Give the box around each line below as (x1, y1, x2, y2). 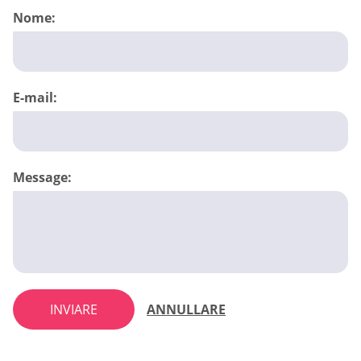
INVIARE (50, 301, 98, 319)
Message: (13, 168, 72, 187)
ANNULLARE (147, 301, 226, 319)
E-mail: (13, 89, 57, 107)
